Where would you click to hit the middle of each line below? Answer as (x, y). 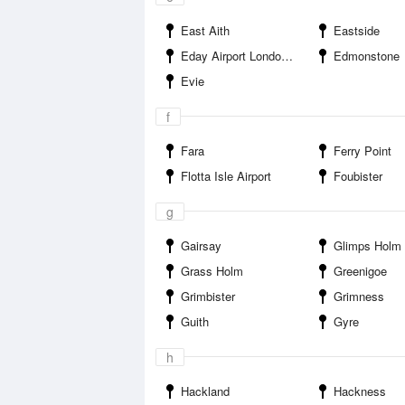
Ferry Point (363, 151)
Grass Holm (212, 271)
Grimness (359, 296)
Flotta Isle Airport (226, 176)
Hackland (205, 391)
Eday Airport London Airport (231, 56)
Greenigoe (360, 271)
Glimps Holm (367, 245)
